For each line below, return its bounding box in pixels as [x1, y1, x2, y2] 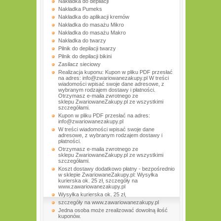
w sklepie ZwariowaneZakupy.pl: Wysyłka [58, 172, 158, 178]
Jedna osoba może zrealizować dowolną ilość [58, 207, 168, 213]
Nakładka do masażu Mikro [58, 22, 124, 28]
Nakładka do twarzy [58, 37, 108, 43]
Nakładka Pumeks [58, 6, 104, 12]
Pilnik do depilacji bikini [58, 53, 111, 59]
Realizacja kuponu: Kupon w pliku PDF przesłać [58, 69, 173, 75]
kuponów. [58, 213, 81, 219]
